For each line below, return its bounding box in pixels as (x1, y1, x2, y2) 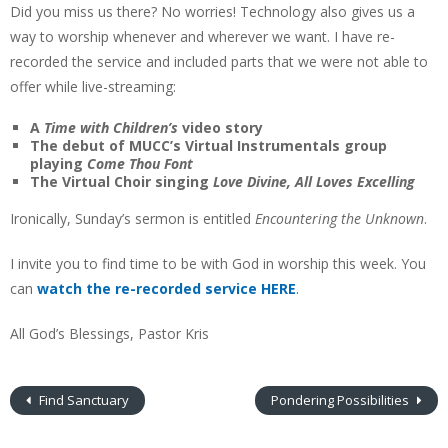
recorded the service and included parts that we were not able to (10, 52, 428, 71)
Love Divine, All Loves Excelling (213, 172, 415, 191)
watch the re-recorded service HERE (37, 279, 296, 298)
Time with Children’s (44, 118, 182, 137)
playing (30, 154, 87, 173)
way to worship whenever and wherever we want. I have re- (10, 27, 395, 46)
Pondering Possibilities (271, 391, 412, 409)
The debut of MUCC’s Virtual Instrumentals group (30, 136, 387, 155)
